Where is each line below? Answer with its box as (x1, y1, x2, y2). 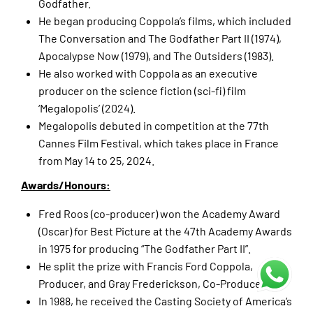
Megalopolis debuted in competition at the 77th (38, 119, 269, 133)
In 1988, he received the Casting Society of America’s (38, 294, 292, 308)
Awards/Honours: (21, 178, 110, 192)
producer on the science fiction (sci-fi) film (38, 84, 246, 98)
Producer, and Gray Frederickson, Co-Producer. (38, 277, 268, 291)
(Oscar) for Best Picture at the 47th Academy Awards (38, 224, 292, 238)
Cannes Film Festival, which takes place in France (38, 136, 279, 150)
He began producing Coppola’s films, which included (38, 14, 291, 28)
